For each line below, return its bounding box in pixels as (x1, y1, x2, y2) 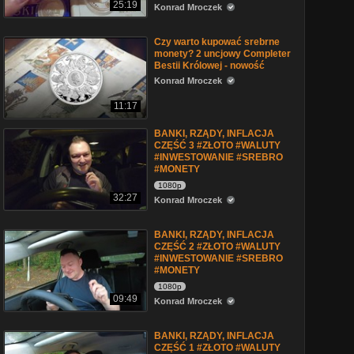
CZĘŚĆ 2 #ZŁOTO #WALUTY (154, 241, 281, 252)
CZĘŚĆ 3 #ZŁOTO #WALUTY (154, 140, 281, 151)
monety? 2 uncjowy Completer (154, 48, 291, 59)
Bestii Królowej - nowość (154, 60, 265, 71)
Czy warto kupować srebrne (154, 36, 280, 47)
